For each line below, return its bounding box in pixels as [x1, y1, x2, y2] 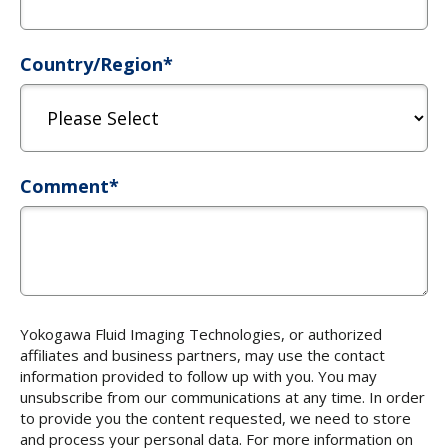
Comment [20, 173, 109, 198]
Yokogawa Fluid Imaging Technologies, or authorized [20, 323, 382, 344]
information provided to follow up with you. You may [20, 365, 377, 386]
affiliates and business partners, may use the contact [20, 344, 385, 365]
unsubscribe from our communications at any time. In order [20, 386, 425, 407]
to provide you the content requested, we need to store [20, 407, 411, 428]
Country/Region [20, 51, 163, 76]
